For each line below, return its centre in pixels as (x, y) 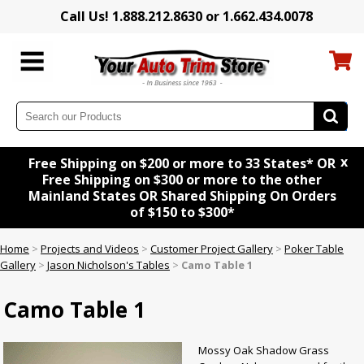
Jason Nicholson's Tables (108, 265)
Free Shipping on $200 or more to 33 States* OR (182, 164)
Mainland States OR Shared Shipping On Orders (182, 196)
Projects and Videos (90, 249)
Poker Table (314, 249)
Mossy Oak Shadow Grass (264, 351)
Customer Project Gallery (212, 249)
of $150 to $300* (182, 212)
